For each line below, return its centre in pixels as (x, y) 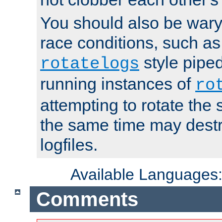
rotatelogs (90, 64)
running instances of (118, 84)
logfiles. (69, 145)
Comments (87, 199)
